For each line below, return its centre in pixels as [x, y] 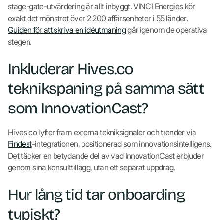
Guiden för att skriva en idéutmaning [67, 30]
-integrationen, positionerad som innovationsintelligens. [122, 144]
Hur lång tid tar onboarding [96, 194]
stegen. [20, 41]
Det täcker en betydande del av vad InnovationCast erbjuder [106, 155]
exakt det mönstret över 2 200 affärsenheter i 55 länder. [98, 18]
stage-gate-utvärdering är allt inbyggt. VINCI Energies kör [101, 6]
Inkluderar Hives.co [70, 69]
